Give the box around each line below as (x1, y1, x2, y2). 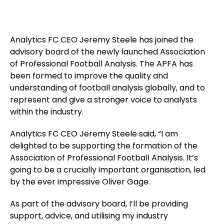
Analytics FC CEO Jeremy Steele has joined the (10, 34, 193, 45)
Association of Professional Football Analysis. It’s (10, 152, 198, 163)
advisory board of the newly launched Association (10, 46, 205, 57)
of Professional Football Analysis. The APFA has (10, 58, 193, 69)
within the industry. (10, 106, 83, 117)
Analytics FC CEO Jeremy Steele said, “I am (10, 128, 178, 139)
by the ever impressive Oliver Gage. (10, 176, 150, 187)
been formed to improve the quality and (10, 70, 168, 81)
